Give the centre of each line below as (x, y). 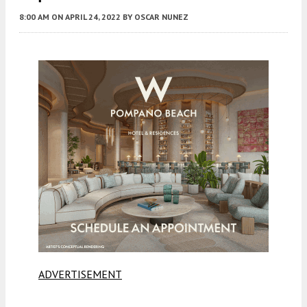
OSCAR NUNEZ (161, 16)
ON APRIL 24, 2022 (86, 16)
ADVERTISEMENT (80, 274)
